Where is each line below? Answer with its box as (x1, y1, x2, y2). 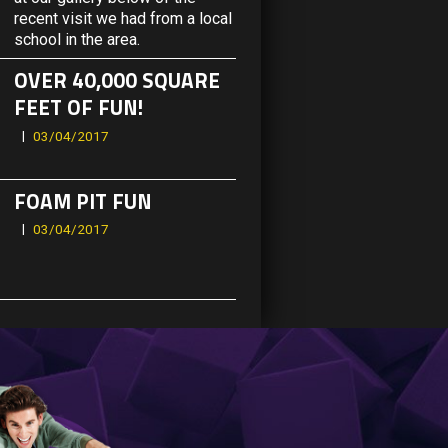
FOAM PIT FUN (13, 184, 152, 217)
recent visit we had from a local (13, 9, 232, 29)
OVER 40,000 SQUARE (13, 64, 220, 97)
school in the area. (13, 30, 140, 50)
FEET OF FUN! (13, 91, 143, 124)
